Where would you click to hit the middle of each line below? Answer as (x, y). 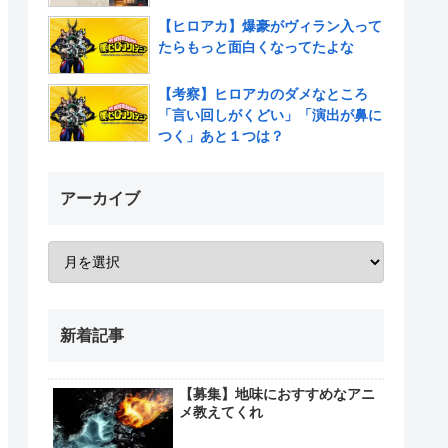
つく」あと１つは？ (221, 136)
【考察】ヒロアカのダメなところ (270, 94)
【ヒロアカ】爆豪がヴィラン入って (270, 26)
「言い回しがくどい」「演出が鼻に (270, 115)
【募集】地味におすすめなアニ (277, 393)
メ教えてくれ (221, 411)
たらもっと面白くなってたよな (256, 47)
